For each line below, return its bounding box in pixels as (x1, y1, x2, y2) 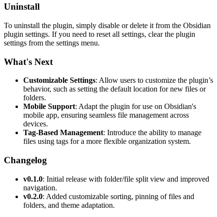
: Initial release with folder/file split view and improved (43, 174, 209, 183)
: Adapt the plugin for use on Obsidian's (75, 102, 196, 111)
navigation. (23, 183, 57, 192)
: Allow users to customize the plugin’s (95, 76, 213, 85)
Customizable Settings (23, 76, 95, 85)
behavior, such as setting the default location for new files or (23, 85, 206, 93)
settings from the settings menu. (4, 38, 100, 47)
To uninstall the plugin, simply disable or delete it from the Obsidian (4, 21, 211, 30)
